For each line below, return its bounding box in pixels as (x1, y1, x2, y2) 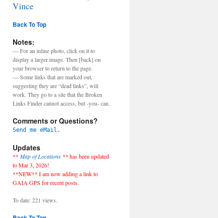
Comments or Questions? (13, 116, 98, 126)
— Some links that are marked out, (13, 73, 92, 81)
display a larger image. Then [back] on (13, 55, 101, 63)
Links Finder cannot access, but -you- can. (13, 99, 110, 107)
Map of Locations (20, 152, 61, 160)
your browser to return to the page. (13, 64, 92, 72)
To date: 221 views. (13, 196, 57, 204)
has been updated (70, 152, 109, 160)
